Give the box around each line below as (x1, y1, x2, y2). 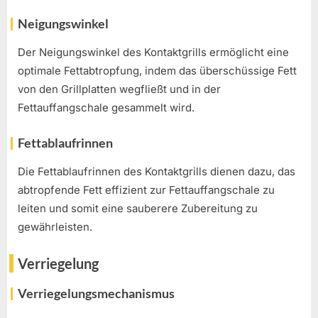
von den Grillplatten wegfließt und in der (18, 82, 221, 97)
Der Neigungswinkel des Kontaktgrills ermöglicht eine (18, 45, 289, 60)
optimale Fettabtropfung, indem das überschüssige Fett (18, 64, 297, 78)
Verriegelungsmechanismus (18, 285, 175, 302)
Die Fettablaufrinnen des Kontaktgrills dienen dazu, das (18, 165, 295, 179)
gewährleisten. (18, 220, 92, 234)
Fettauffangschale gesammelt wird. (18, 101, 194, 115)
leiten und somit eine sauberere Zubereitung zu (18, 202, 258, 216)
